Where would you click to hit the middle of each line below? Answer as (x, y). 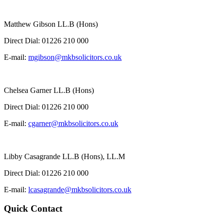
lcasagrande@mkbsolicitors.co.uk (80, 190)
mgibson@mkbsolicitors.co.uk (75, 57)
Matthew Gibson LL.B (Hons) (51, 24)
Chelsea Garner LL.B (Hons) (49, 91)
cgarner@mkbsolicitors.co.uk (73, 124)
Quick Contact (33, 209)
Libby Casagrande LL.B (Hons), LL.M (64, 157)
